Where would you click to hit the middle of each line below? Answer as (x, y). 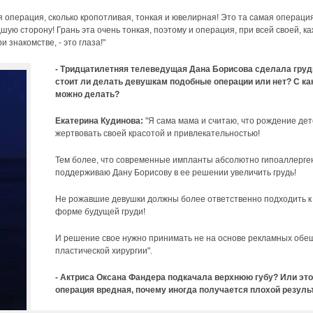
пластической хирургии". (104, 251)
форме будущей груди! (100, 212)
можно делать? (87, 94)
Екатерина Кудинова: (99, 121)
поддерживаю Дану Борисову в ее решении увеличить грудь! (176, 173)
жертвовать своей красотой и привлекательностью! (158, 133)
